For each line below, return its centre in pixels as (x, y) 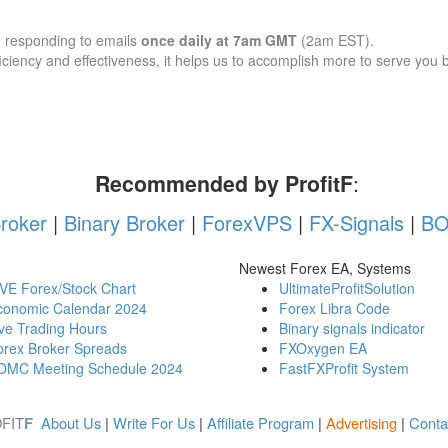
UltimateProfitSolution (347, 287)
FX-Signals (356, 222)
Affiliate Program (260, 422)
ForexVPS (246, 222)
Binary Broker (124, 222)
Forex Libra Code (334, 307)
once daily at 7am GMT (219, 39)
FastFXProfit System (344, 367)
